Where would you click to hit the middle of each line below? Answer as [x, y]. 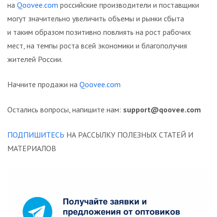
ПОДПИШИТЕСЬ [36, 135]
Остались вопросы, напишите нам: [65, 110]
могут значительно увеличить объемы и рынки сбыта [96, 19]
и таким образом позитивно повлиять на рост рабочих [99, 32]
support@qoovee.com [162, 110]
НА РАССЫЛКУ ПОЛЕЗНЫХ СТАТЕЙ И [129, 135]
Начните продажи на [43, 85]
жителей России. [35, 59]
